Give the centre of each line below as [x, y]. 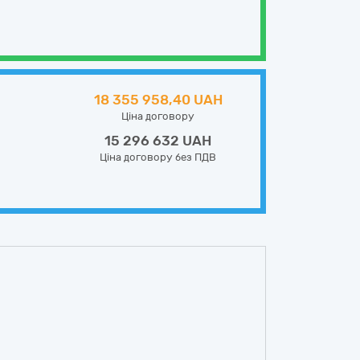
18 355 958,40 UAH [158, 100]
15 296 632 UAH [158, 141]
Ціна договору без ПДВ [158, 157]
